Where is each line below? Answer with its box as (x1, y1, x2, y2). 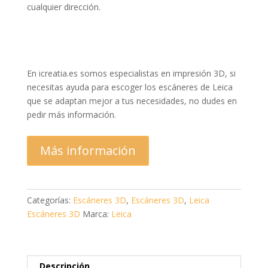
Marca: (82, 208, 111, 220)
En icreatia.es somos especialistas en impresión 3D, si (26, 67, 236, 79)
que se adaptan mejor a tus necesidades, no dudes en (26, 95, 237, 106)
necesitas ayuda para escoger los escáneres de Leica (26, 81, 233, 93)
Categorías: (26, 194, 73, 206)
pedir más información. (26, 108, 116, 120)
